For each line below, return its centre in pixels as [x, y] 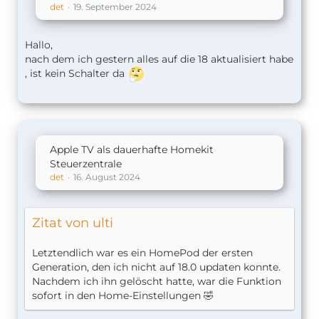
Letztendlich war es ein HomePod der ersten [142, 252]
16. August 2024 [107, 177]
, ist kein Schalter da [76, 73]
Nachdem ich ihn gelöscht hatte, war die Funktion [157, 281]
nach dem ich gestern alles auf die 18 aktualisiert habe [159, 59]
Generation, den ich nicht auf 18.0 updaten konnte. [156, 267]
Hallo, [39, 45]
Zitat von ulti [73, 223]
